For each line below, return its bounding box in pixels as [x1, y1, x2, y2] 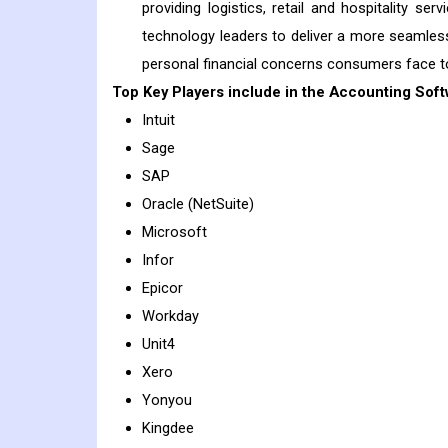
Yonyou [142, 391, 192, 410]
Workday [142, 307, 199, 326]
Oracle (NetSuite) [142, 195, 254, 214]
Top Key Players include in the [112, 83, 329, 102]
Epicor [142, 279, 183, 298]
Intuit [142, 111, 175, 130]
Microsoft [142, 223, 207, 242]
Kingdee [142, 419, 194, 438]
